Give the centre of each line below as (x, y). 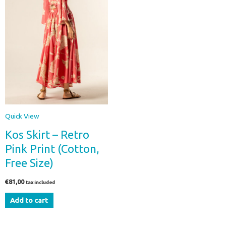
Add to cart (29, 200)
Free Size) (29, 163)
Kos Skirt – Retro (47, 135)
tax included (40, 182)
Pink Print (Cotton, (52, 149)
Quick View (22, 116)
